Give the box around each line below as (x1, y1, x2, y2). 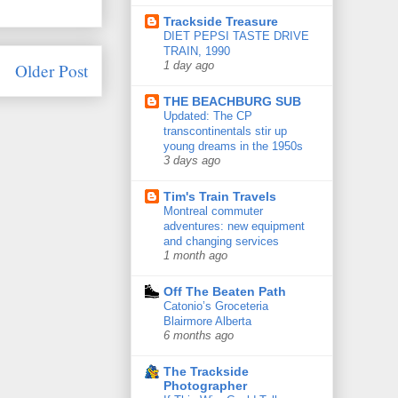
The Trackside (163, 364, 249, 379)
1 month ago (163, 250, 227, 263)
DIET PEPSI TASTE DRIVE (163, 29, 309, 44)
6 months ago (163, 330, 234, 343)
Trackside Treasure (163, 14, 278, 29)
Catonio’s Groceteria (163, 299, 268, 314)
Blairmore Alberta (163, 314, 251, 329)
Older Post (15, 60, 88, 82)
